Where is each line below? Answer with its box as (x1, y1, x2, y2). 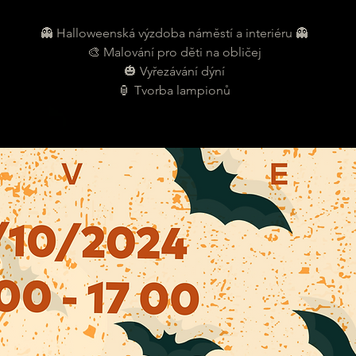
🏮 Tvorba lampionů (118, 83, 230, 98)
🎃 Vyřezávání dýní (123, 64, 225, 79)
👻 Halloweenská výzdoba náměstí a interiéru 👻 (40, 25, 308, 41)
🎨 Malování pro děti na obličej (87, 44, 261, 60)
